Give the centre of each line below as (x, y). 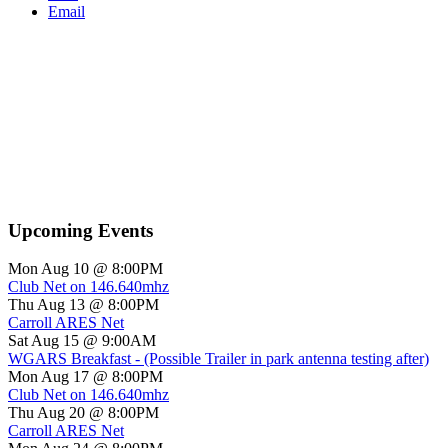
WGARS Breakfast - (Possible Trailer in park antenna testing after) (218, 359)
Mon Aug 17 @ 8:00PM (85, 377)
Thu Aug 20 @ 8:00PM (83, 413)
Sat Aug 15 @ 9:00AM (82, 341)
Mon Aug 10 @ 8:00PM (85, 269)
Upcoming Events (80, 230)
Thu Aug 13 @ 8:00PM (83, 305)
